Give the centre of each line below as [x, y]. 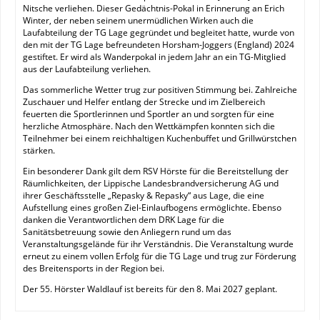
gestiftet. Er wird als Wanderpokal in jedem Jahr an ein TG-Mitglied [154, 57]
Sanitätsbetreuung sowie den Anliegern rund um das [127, 232]
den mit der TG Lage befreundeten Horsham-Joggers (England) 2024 [159, 45]
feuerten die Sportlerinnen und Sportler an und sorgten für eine [149, 114]
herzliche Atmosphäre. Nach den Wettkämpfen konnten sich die [149, 126]
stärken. [39, 150]
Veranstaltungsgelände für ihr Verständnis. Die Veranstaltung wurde [158, 244]
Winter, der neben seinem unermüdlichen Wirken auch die [138, 20]
